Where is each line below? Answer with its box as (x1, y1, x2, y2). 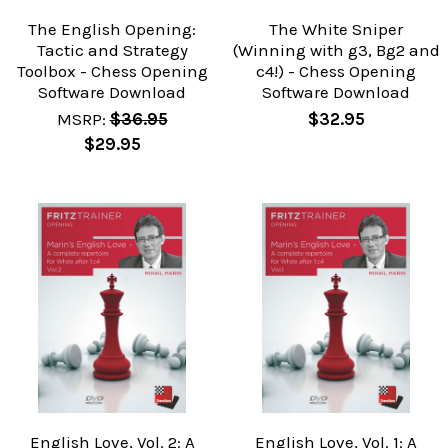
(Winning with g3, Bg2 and (232, 40, 440, 61)
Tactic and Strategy (36, 40, 188, 61)
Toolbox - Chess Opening (16, 61, 208, 82)
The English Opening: (28, 19, 196, 40)
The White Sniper (269, 19, 403, 40)
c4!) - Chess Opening (256, 61, 416, 82)
